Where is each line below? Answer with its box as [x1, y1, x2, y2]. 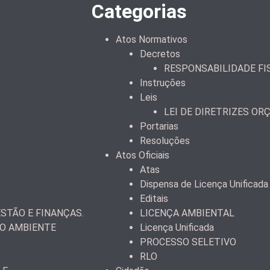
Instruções [140, 77, 186, 89]
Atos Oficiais [116, 149, 169, 162]
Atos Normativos [116, 34, 187, 46]
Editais [140, 193, 168, 205]
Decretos [140, 48, 180, 60]
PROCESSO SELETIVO [140, 236, 236, 248]
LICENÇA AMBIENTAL [140, 207, 234, 219]
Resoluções [140, 135, 190, 147]
